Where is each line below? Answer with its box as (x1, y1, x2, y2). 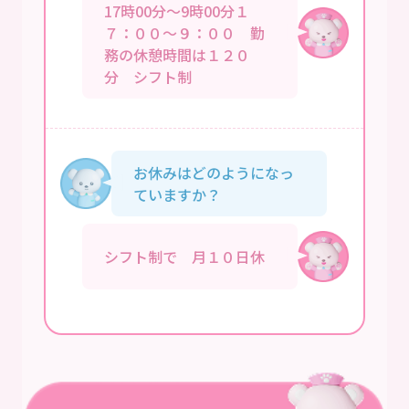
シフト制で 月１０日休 (104, 245, 265, 267)
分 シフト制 (104, 65, 192, 88)
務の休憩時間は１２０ (104, 43, 250, 66)
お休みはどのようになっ (133, 161, 294, 184)
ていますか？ (133, 183, 221, 205)
